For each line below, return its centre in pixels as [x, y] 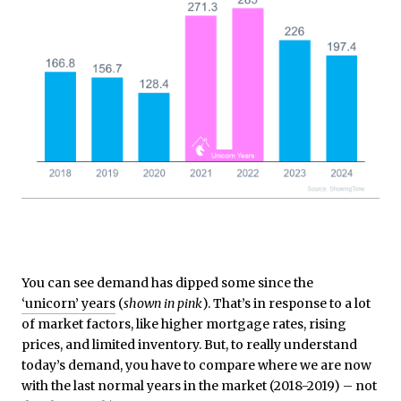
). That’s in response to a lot [286, 304]
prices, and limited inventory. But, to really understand [189, 345]
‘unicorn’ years [68, 304]
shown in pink [163, 304]
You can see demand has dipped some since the [169, 283]
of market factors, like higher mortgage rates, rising [184, 324]
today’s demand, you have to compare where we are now [196, 366]
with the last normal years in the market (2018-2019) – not [199, 386]
